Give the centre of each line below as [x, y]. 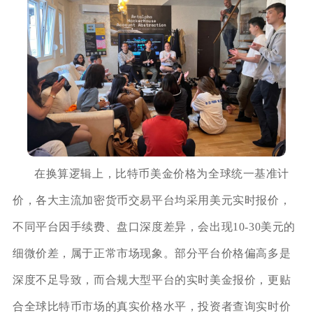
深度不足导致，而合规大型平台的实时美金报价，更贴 [152, 279]
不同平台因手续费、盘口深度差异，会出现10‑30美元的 [154, 226]
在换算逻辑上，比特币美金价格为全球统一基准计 [162, 173]
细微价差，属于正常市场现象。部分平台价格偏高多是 [152, 253]
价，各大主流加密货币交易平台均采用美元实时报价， [152, 200]
